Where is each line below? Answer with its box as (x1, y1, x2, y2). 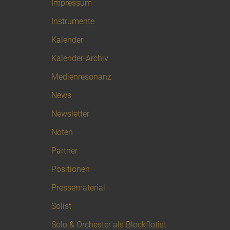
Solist (51, 201, 71, 212)
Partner (51, 146, 78, 156)
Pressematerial (51, 183, 105, 193)
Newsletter (51, 109, 89, 119)
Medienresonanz (51, 72, 111, 82)
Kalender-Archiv (51, 53, 108, 64)
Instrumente (51, 16, 94, 27)
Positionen (51, 164, 90, 175)
